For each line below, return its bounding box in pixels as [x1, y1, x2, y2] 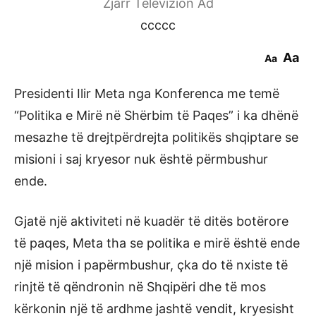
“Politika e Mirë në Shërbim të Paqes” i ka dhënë [14, 108, 298, 123]
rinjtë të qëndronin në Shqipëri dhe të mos [14, 279, 266, 294]
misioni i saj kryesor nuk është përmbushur [14, 152, 268, 166]
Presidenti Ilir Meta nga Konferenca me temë [14, 86, 279, 101]
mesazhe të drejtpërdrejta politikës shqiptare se [14, 130, 298, 145]
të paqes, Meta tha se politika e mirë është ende [14, 236, 300, 250]
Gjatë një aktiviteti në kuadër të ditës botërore [14, 214, 288, 229]
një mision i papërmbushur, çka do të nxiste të [14, 257, 288, 272]
